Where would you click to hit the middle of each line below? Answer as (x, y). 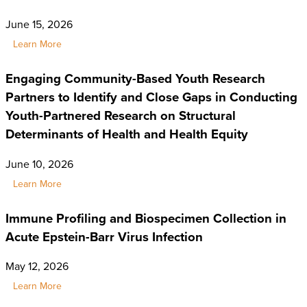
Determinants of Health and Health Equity (127, 134)
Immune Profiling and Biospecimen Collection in (146, 218)
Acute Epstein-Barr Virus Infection (104, 236)
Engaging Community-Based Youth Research (135, 79)
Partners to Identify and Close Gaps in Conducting (151, 97)
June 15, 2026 (39, 25)
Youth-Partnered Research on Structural (121, 116)
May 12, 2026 (37, 267)
